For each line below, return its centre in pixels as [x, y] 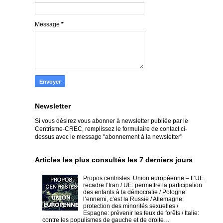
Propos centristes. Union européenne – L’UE [143, 178]
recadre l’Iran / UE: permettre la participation [142, 185]
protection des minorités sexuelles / [130, 206]
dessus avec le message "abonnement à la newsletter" [109, 137]
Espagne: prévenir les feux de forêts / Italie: [141, 213]
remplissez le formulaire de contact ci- [136, 129]
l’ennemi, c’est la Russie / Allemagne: [133, 199]
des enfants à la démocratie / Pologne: [135, 192]
